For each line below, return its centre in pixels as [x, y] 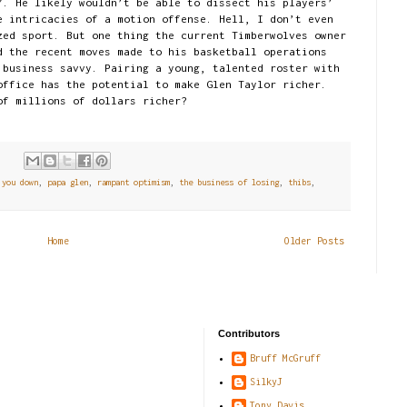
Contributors [249, 333]
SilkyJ [266, 381]
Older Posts [314, 240]
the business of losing [229, 182]
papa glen [68, 182]
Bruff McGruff [285, 357]
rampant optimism [134, 182]
